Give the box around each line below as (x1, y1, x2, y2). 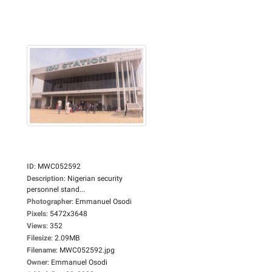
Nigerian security (67, 174, 123, 183)
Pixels (27, 209, 46, 218)
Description (27, 174, 64, 183)
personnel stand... (27, 185, 85, 194)
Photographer (27, 197, 72, 206)
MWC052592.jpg (59, 245, 115, 254)
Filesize (27, 233, 51, 242)
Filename (27, 245, 56, 254)
